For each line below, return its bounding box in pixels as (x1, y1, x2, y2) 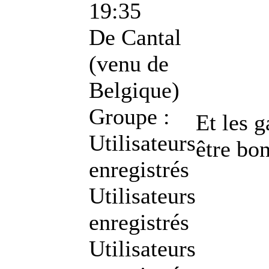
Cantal (115, 24, 181, 50)
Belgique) (89, 77, 180, 103)
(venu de (89, 50, 169, 76)
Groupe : (89, 103, 170, 129)
